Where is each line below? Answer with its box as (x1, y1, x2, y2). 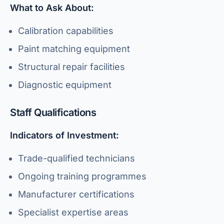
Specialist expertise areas (18, 207, 128, 217)
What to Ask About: (10, 2, 94, 13)
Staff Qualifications (10, 106, 96, 118)
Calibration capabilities (18, 25, 113, 36)
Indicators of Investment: (10, 130, 119, 140)
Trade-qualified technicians (18, 153, 135, 163)
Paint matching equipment (18, 43, 130, 54)
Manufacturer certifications (18, 189, 134, 199)
